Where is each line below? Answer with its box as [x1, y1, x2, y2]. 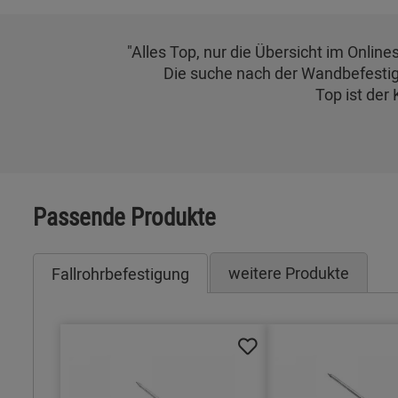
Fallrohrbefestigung [52, 263, 189, 285]
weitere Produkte [228, 262, 349, 284]
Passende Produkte [33, 200, 216, 233]
